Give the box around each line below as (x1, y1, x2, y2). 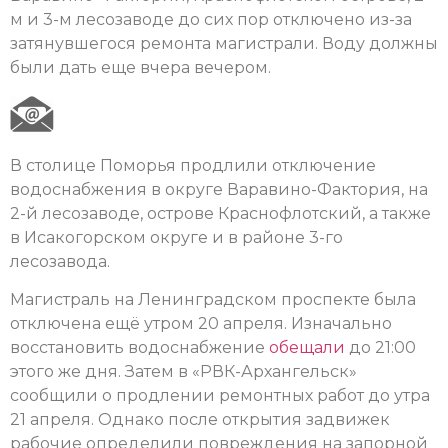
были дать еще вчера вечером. (10, 58, 271, 78)
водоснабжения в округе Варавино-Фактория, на (10, 179, 428, 199)
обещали (269, 338, 345, 358)
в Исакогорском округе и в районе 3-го (10, 227, 343, 247)
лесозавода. (10, 251, 114, 271)
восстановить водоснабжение (10, 338, 269, 358)
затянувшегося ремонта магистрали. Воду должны (10, 34, 438, 54)
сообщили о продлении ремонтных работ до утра (10, 386, 430, 406)
